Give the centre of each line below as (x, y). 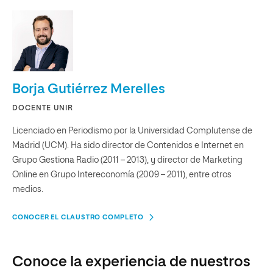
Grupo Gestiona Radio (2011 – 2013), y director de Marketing (127, 160)
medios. (28, 189)
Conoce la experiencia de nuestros (131, 262)
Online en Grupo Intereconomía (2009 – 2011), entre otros (122, 175)
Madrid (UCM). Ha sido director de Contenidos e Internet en (128, 145)
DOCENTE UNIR (43, 108)
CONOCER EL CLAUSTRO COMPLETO (78, 217)
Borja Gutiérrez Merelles (89, 89)
